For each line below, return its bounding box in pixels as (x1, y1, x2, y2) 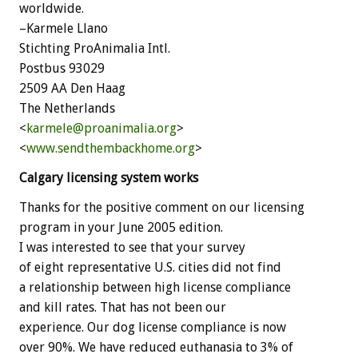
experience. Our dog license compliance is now (19, 319, 286, 335)
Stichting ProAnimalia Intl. (19, 40, 170, 56)
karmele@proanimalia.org (26, 120, 177, 136)
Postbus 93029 (19, 60, 105, 76)
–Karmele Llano (19, 20, 108, 36)
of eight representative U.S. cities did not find (19, 259, 281, 275)
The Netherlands (19, 100, 115, 116)
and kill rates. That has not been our (19, 299, 226, 315)
